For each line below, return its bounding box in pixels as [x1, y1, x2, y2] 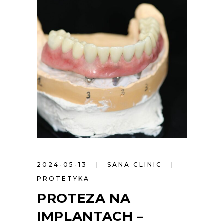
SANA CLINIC [107, 160, 165, 168]
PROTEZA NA [37, 190, 131, 206]
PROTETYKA [37, 174, 90, 182]
